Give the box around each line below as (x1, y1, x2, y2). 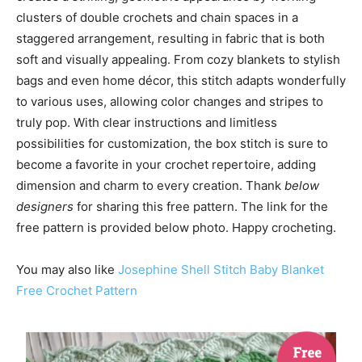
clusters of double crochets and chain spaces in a (16, 10, 298, 25)
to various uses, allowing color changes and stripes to (16, 94, 323, 109)
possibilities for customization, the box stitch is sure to (16, 136, 328, 151)
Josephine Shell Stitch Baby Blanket (118, 262, 324, 277)
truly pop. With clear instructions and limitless (16, 115, 277, 130)
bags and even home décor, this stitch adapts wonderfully (16, 73, 346, 88)
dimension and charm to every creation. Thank (16, 178, 284, 193)
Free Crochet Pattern (16, 283, 137, 298)
